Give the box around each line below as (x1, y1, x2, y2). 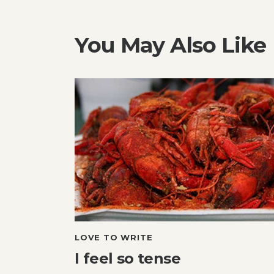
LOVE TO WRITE (75, 232, 153, 242)
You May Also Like (75, 31, 266, 58)
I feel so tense (75, 249, 180, 267)
